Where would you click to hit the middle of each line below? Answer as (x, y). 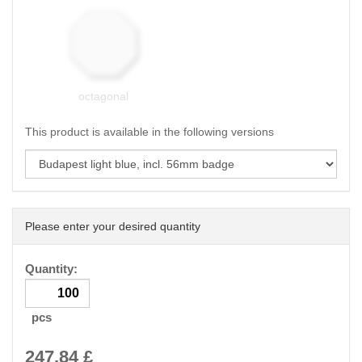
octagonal (103, 96)
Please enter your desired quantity (113, 226)
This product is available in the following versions (149, 132)
